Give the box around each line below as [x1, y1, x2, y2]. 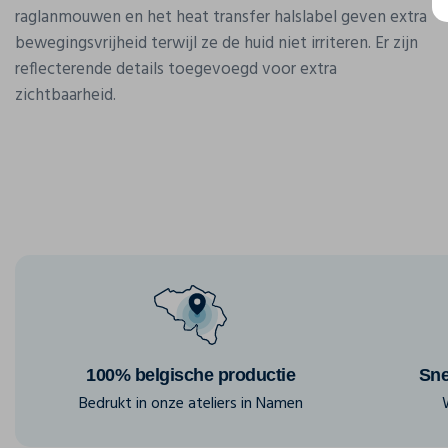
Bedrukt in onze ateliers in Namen [78, 391, 303, 417]
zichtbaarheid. [15, 82, 116, 109]
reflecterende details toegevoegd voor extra [15, 56, 337, 83]
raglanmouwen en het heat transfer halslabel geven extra [15, 4, 427, 31]
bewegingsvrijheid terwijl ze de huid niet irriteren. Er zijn [15, 30, 418, 57]
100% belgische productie [86, 365, 295, 385]
